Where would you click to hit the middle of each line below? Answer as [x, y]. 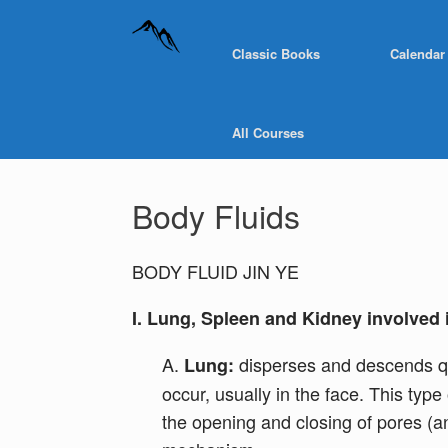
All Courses [268, 132]
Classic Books [276, 53]
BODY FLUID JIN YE [215, 271]
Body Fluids [216, 215]
